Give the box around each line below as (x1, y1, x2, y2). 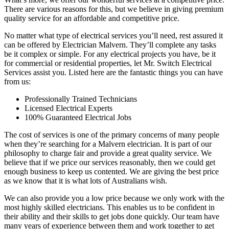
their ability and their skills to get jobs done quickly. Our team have (4, 212, 219, 221)
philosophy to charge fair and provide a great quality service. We (4, 148, 212, 157)
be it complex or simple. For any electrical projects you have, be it (4, 49, 216, 58)
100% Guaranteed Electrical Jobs (25, 112, 131, 122)
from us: (4, 77, 31, 86)
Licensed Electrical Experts (25, 103, 112, 112)
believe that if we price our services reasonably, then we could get (4, 157, 215, 167)
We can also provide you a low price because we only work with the (4, 193, 224, 202)
